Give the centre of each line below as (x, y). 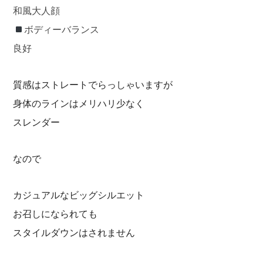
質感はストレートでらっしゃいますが (93, 85)
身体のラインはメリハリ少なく (79, 104)
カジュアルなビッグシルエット (79, 195)
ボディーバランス (61, 30)
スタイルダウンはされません (74, 233)
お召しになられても (55, 214)
